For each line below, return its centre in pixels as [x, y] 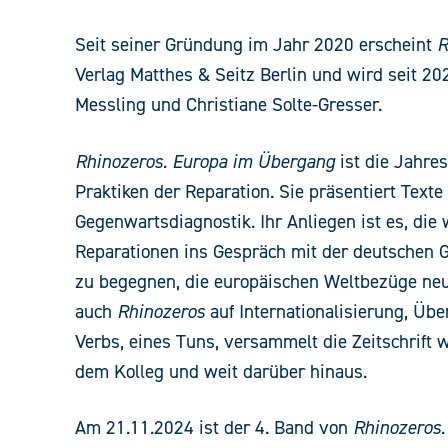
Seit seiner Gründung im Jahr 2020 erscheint [256, 45]
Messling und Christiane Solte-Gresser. [228, 105]
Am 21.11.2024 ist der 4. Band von [214, 427]
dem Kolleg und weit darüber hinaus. [221, 371]
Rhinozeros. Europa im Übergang [205, 161]
